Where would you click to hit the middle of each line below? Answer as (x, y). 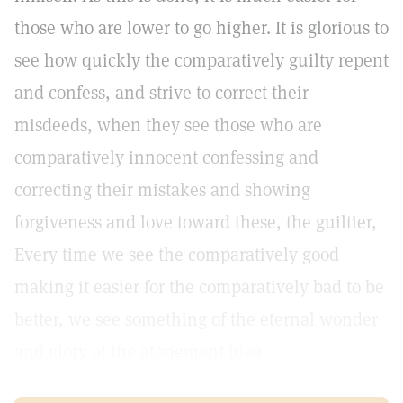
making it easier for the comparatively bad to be (199, 287)
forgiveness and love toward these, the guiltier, (196, 222)
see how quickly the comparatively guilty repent (201, 60)
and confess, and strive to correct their (161, 93)
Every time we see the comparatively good (177, 255)
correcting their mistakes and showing (162, 190)
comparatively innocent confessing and (166, 157)
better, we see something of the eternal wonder (196, 319)
